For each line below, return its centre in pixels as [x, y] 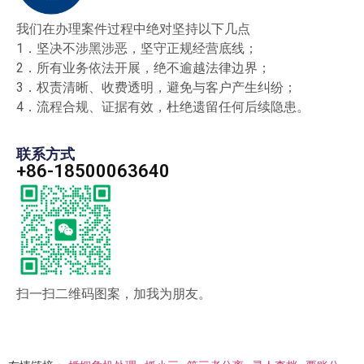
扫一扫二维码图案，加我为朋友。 [114, 294]
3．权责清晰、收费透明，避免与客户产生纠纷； [156, 88]
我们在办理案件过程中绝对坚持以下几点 [133, 29]
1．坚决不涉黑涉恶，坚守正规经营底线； [137, 49]
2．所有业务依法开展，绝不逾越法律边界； [143, 68]
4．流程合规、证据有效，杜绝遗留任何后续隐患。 [163, 107]
